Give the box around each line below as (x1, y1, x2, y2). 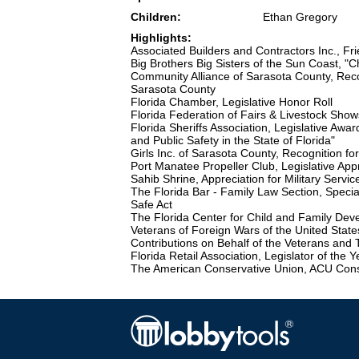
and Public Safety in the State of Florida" (131, 134, 335, 147)
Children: (131, 10, 181, 24)
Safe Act (131, 198, 172, 212)
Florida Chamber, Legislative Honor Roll (131, 95, 333, 109)
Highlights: (131, 31, 192, 45)
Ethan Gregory (263, 10, 337, 24)
